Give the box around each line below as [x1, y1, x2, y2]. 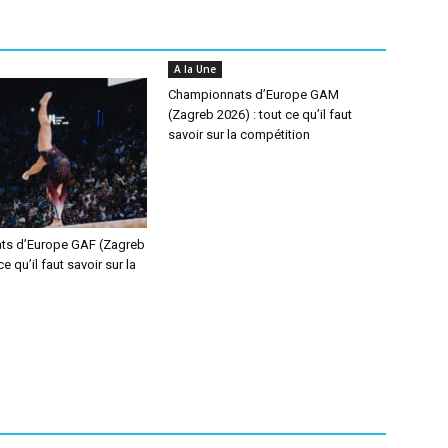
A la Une [174, 61, 216, 76]
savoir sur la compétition [168, 126, 310, 142]
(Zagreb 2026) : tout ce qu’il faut [168, 106, 352, 122]
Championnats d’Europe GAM [168, 86, 339, 102]
